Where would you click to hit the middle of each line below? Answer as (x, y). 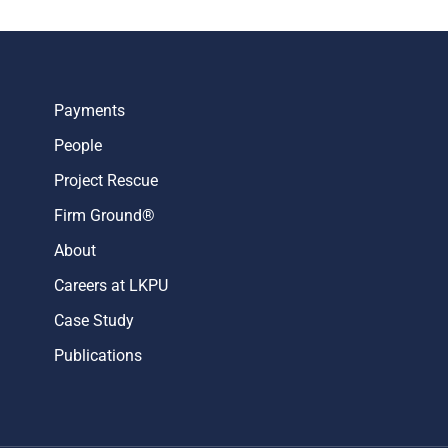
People (78, 145)
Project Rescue (106, 180)
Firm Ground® (105, 215)
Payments (90, 110)
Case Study (94, 320)
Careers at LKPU (111, 285)
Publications (98, 355)
